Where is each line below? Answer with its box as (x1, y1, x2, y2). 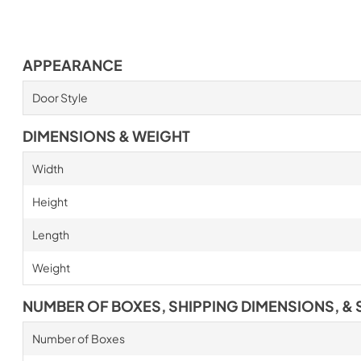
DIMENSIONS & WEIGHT (23, 127, 190, 145)
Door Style (31, 90, 88, 105)
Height (31, 194, 68, 209)
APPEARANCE (23, 56, 122, 74)
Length (31, 227, 69, 242)
